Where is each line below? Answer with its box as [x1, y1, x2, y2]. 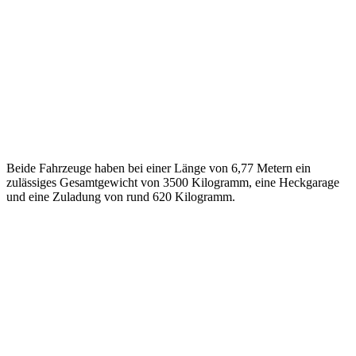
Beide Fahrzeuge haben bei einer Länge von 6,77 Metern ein [6, 161, 311, 175]
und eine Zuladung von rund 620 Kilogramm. [6, 189, 235, 203]
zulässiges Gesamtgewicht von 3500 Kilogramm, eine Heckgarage [6, 175, 339, 189]
